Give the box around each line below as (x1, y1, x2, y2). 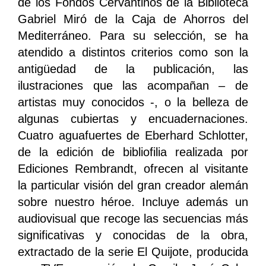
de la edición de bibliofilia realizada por (18, 145, 248, 159)
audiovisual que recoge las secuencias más (18, 212, 248, 226)
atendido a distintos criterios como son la (18, 46, 248, 59)
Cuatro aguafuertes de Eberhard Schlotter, (18, 129, 248, 142)
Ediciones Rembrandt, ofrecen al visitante (18, 162, 248, 176)
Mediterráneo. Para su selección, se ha (18, 29, 248, 43)
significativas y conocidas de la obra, (18, 229, 248, 242)
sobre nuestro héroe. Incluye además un (18, 195, 248, 209)
